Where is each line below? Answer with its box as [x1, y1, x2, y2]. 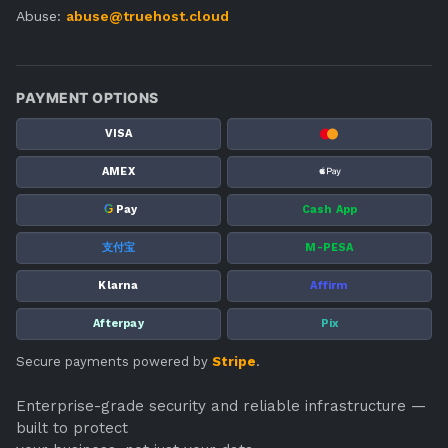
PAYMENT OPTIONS [16, 88, 159, 106]
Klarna [98, 279, 139, 293]
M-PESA [305, 241, 354, 255]
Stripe [212, 353, 256, 369]
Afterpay [93, 317, 144, 331]
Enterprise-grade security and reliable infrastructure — [16, 396, 426, 415]
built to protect [16, 418, 128, 437]
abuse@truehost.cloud [66, 7, 229, 24]
